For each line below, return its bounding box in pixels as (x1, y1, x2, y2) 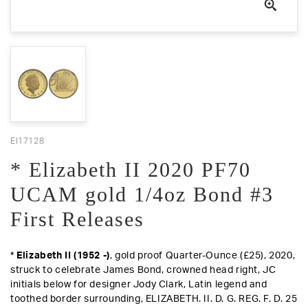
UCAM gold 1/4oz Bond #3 (10, 183, 274, 206)
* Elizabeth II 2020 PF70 (10, 158, 251, 181)
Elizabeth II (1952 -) (16, 251, 110, 261)
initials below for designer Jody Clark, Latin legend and (10, 280, 267, 289)
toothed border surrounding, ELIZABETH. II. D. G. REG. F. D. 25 (10, 294, 298, 304)
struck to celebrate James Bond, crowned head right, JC (10, 265, 276, 275)
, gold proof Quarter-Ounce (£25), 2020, (109, 251, 296, 261)
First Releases (10, 208, 144, 230)
